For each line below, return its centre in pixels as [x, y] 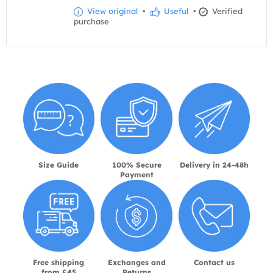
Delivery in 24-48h [214, 165]
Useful [175, 11]
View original [111, 11]
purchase [91, 22]
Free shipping [59, 263]
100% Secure [136, 165]
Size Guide [59, 165]
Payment [136, 175]
